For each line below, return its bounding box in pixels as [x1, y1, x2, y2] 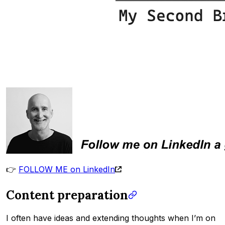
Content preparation [6, 187, 128, 203]
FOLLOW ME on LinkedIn [19, 164, 115, 175]
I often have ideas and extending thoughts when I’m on [6, 213, 215, 223]
